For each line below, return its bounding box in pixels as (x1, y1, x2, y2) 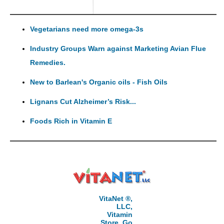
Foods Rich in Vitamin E (30, 117, 112, 125)
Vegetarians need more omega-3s (30, 25, 143, 33)
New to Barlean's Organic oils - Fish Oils (30, 78, 167, 86)
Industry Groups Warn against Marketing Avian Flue (30, 44, 206, 53)
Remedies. (30, 58, 65, 67)
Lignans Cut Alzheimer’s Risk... (30, 97, 136, 106)
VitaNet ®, (98, 194, 132, 203)
